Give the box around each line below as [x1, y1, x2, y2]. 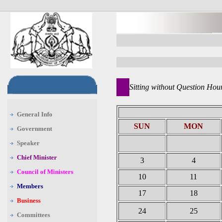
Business [17, 197, 41, 204]
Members [17, 182, 43, 190]
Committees [17, 211, 50, 219]
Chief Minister [17, 154, 57, 161]
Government [17, 125, 52, 132]
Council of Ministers [17, 168, 73, 175]
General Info [17, 111, 53, 118]
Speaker [17, 139, 40, 147]
